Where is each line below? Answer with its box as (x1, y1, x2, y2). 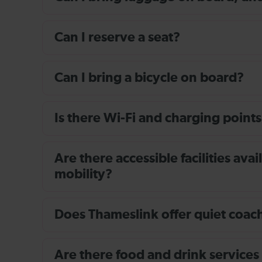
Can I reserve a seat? (54, 31, 180, 45)
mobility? (54, 168, 112, 182)
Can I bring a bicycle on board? (54, 71, 244, 85)
